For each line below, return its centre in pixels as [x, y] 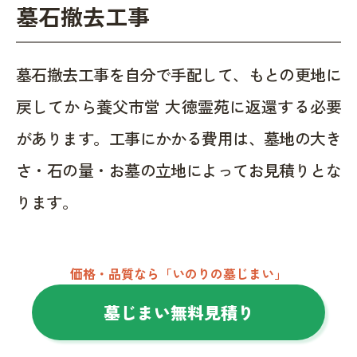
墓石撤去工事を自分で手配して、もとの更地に [178, 74]
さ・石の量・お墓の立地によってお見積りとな [178, 170]
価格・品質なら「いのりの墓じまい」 [178, 273]
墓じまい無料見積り [178, 312]
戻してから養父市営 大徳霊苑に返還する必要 [178, 106]
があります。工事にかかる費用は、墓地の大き [178, 138]
